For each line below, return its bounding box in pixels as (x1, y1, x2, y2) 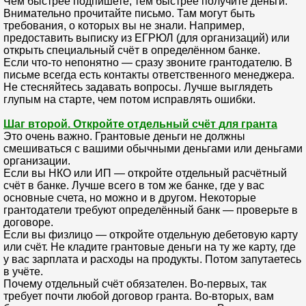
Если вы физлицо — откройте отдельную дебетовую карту (3, 228, 298, 240)
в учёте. (3, 265, 43, 277)
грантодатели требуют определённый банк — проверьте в (3, 204, 298, 216)
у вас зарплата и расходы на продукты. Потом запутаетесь (3, 253, 301, 265)
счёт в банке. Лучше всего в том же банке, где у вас (3, 179, 264, 191)
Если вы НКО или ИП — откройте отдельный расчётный (3, 167, 287, 179)
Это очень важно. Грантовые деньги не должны (3, 130, 245, 142)
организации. (3, 154, 70, 167)
